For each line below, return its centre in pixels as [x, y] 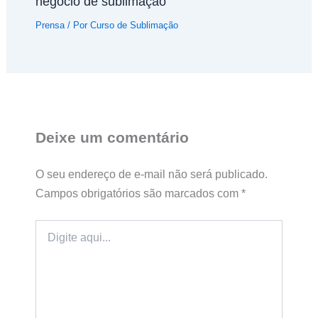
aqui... [48, 241]
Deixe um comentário [112, 137]
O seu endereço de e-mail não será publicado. [151, 174]
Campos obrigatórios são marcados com [138, 193]
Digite [47, 227]
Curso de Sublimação [134, 25]
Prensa [50, 25]
